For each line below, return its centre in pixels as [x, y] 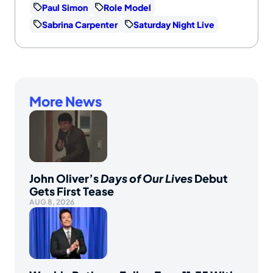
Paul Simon [65, 7]
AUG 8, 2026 [52, 202]
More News [66, 101]
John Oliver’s [65, 179]
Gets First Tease [72, 191]
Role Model [127, 7]
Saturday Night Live [174, 24]
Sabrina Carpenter [80, 24]
